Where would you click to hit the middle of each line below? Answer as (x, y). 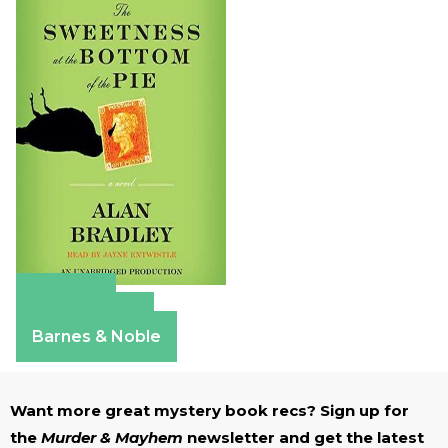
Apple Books (85, 318)
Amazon (66, 299)
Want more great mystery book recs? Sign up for (209, 411)
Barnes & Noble (96, 337)
